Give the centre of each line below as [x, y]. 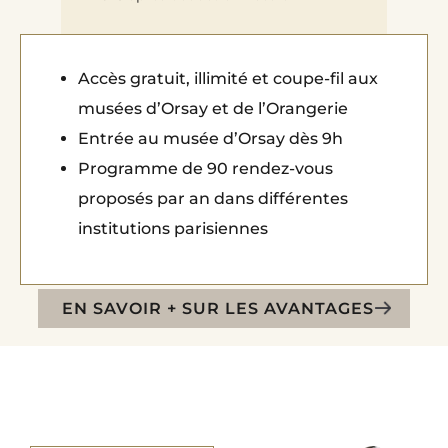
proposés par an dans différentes [212, 198]
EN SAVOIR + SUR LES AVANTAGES [218, 308]
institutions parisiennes [172, 228]
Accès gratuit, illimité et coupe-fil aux [227, 78]
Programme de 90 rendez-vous [205, 168]
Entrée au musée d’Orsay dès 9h [210, 138]
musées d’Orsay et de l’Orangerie [212, 108]
